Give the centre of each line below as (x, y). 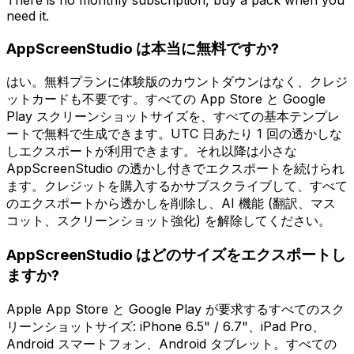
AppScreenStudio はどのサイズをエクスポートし (176, 255)
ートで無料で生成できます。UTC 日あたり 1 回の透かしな (174, 134)
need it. (28, 15)
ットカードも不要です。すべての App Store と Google (166, 99)
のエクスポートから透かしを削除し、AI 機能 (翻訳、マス (171, 203)
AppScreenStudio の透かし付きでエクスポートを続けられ (175, 169)
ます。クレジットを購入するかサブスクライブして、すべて (177, 186)
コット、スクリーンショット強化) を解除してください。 (169, 221)
